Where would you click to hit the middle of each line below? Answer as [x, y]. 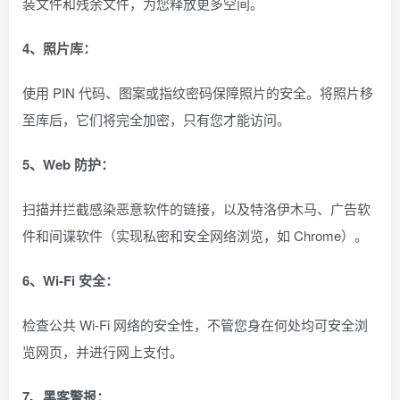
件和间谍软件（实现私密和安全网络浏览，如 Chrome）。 [195, 235]
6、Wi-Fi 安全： [71, 280]
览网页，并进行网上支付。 [103, 351]
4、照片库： [59, 48]
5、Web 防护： [68, 164]
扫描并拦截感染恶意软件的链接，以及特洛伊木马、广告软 [196, 208]
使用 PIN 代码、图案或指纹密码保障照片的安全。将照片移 [198, 92]
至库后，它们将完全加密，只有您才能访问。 [156, 119]
